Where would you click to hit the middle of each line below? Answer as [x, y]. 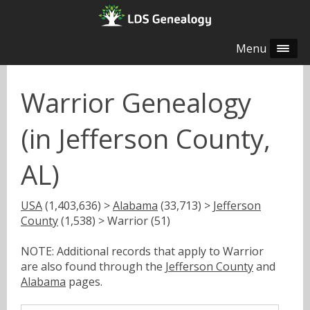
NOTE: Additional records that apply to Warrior [142, 251]
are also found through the [93, 266]
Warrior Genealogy [136, 103]
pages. [84, 281]
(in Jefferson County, [146, 139]
